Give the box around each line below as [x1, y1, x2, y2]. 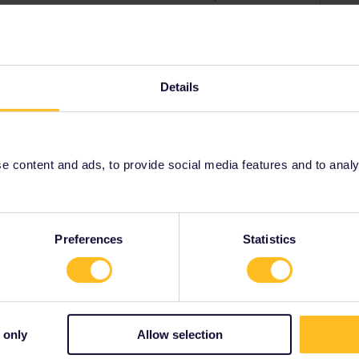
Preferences [54, 232, 123, 246]
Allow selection [136, 327, 223, 341]
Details [159, 79, 200, 94]
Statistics [243, 232, 296, 246]
